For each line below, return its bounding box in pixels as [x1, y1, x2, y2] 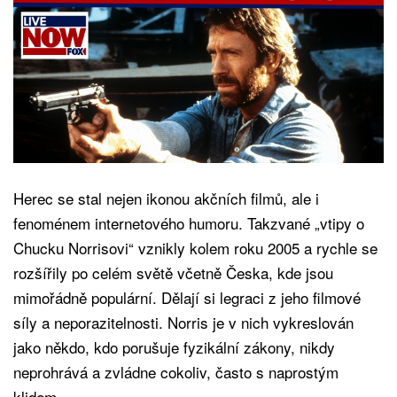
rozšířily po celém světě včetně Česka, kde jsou [13, 261, 333, 284]
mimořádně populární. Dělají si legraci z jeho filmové [13, 285, 361, 308]
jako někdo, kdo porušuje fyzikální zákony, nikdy [13, 335, 335, 358]
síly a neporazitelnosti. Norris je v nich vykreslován [13, 310, 354, 333]
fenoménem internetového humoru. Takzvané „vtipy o [13, 211, 364, 234]
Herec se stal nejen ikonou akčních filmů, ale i [13, 186, 319, 209]
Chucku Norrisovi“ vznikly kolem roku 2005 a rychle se [13, 236, 378, 259]
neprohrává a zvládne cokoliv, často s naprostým [13, 360, 339, 383]
